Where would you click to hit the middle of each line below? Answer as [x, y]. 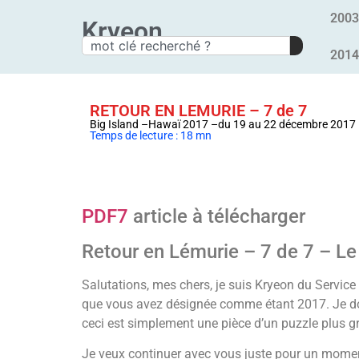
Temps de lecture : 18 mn [151, 135]
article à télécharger [217, 216]
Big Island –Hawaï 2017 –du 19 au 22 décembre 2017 [223, 124]
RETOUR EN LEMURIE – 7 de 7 [198, 111]
